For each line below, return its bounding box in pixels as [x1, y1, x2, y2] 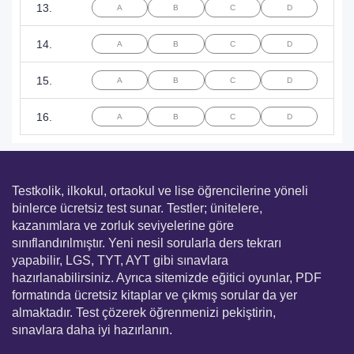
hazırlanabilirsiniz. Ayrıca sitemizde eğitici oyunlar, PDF [12, 271, 322, 284]
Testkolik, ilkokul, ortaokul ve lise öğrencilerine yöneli [12, 184, 308, 198]
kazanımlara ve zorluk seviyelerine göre [12, 219, 234, 232]
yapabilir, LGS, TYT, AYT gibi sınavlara [12, 254, 228, 267]
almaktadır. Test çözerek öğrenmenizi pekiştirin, [12, 306, 276, 319]
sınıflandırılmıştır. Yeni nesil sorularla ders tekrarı [12, 236, 281, 250]
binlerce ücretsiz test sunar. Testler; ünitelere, [12, 201, 262, 215]
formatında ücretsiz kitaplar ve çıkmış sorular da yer [12, 288, 297, 302]
